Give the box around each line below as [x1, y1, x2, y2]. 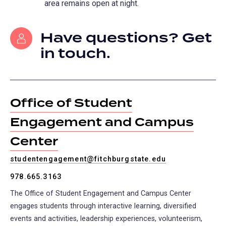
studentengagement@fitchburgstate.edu [10, 155, 166, 164]
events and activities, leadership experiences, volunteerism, [10, 214, 202, 223]
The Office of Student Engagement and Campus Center [10, 189, 191, 198]
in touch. [40, 43, 110, 65]
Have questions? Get [40, 27, 212, 49]
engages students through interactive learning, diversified [10, 202, 196, 211]
